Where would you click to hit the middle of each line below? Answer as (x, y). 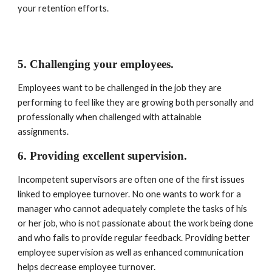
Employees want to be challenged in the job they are (120, 88)
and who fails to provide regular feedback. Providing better (134, 238)
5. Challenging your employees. (97, 64)
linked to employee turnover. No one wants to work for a (130, 194)
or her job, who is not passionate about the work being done (136, 223)
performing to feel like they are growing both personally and (136, 102)
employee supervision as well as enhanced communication (131, 252)
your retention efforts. (63, 8)
